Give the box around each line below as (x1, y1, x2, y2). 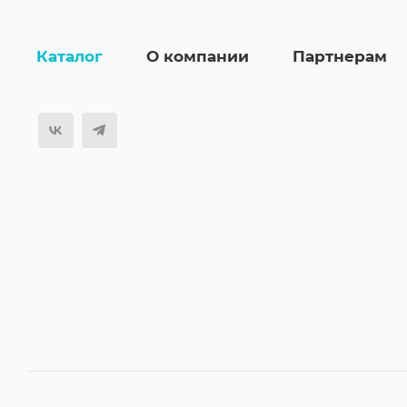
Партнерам (293, 47, 387, 65)
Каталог (36, 47, 103, 65)
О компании (146, 47, 249, 65)
